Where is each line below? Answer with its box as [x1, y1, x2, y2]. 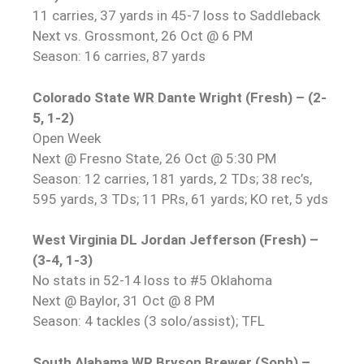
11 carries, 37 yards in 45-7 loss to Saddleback [32, 7, 320, 24]
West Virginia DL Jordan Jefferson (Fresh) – [32, 232, 318, 248]
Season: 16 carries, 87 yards [32, 48, 206, 64]
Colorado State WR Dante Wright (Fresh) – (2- [32, 89, 327, 106]
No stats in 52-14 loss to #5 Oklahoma [32, 272, 272, 288]
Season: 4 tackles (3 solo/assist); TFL [32, 313, 265, 329]
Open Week [32, 129, 101, 146]
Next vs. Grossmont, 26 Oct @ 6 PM [32, 28, 253, 44]
